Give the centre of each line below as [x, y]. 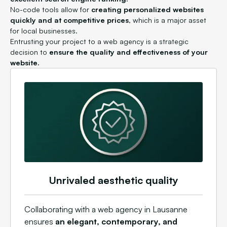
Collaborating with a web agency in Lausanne [106, 210]
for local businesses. [44, 31]
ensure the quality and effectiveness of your [128, 52]
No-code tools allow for [51, 9]
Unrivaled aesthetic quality [113, 180]
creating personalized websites [147, 9]
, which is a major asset [167, 20]
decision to [30, 52]
